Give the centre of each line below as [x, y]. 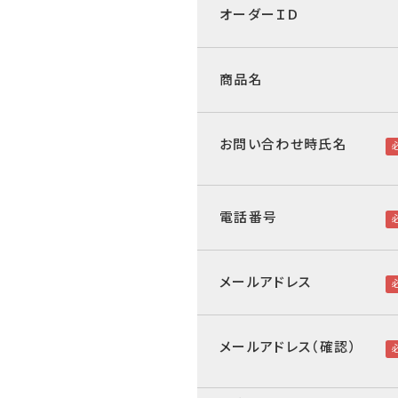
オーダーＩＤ [260, 15]
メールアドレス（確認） [288, 347]
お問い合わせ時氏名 [284, 145]
